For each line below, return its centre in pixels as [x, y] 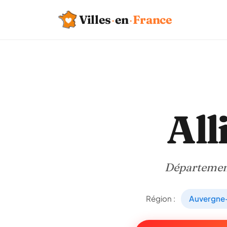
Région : [161, 198]
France [152, 20]
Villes [95, 20]
